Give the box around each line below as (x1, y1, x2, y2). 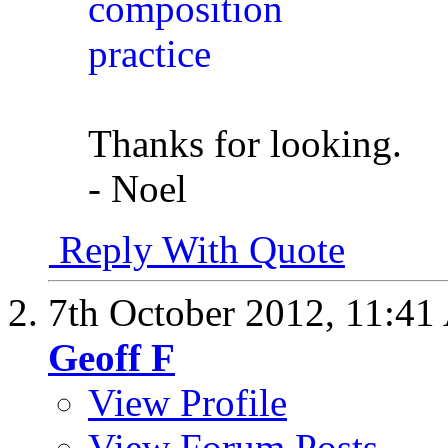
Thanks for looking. (88, 122, 402, 166)
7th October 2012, (48, 291, 345, 335)
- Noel (88, 167, 187, 211)
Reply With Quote (49, 228, 345, 272)
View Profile (88, 381, 287, 425)
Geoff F (48, 336, 175, 380)
